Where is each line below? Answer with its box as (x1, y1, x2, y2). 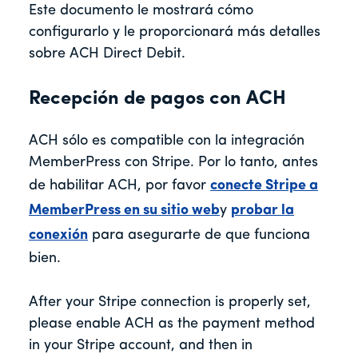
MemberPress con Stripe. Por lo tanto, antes (29, 155, 318, 171)
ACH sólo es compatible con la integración (29, 133, 304, 149)
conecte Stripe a (210, 178, 318, 194)
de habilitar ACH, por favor (29, 178, 210, 194)
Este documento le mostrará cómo (29, 3, 253, 19)
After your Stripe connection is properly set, (29, 295, 311, 311)
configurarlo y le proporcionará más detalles (29, 25, 320, 41)
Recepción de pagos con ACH (29, 89, 286, 109)
